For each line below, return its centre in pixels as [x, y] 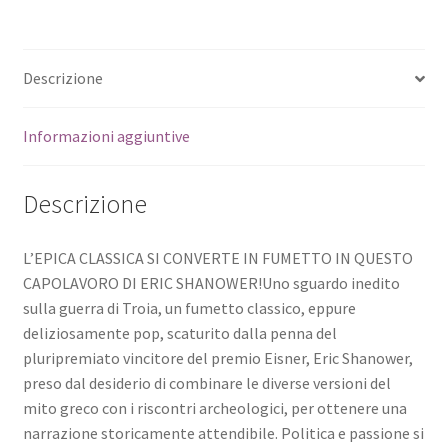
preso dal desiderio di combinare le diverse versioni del [206, 382]
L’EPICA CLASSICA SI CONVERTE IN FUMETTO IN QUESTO [217, 257]
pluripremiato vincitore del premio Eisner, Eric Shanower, [217, 357]
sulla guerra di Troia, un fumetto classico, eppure [189, 307]
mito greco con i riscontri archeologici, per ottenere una [214, 407]
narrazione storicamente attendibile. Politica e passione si [223, 432]
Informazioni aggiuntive [106, 136]
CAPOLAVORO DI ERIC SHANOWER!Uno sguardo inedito [211, 282]
